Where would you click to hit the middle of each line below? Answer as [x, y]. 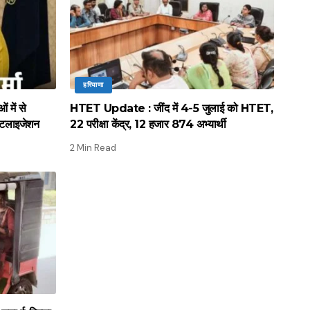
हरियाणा [93, 84]
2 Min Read [93, 147]
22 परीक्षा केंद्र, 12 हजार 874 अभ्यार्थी [148, 124]
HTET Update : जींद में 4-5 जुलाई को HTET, [171, 108]
